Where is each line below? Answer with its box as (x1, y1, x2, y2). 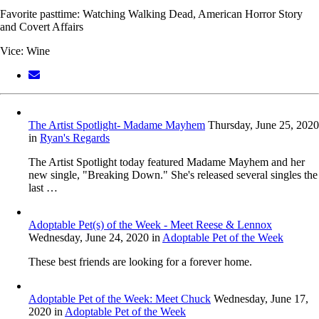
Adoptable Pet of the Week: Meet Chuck (28, 293, 211, 305)
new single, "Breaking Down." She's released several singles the (28, 169, 318, 182)
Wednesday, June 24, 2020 (28, 231, 149, 244)
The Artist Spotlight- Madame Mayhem (28, 119, 205, 132)
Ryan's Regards (40, 132, 110, 145)
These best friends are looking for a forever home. (28, 256, 252, 268)
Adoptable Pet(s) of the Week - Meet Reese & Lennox (28, 219, 272, 231)
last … (28, 182, 58, 194)
